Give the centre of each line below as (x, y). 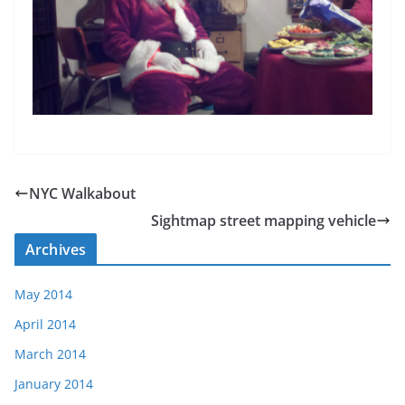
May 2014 (43, 294)
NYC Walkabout (82, 193)
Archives (56, 249)
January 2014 (54, 383)
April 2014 (45, 324)
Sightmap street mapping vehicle (264, 220)
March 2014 (50, 353)
